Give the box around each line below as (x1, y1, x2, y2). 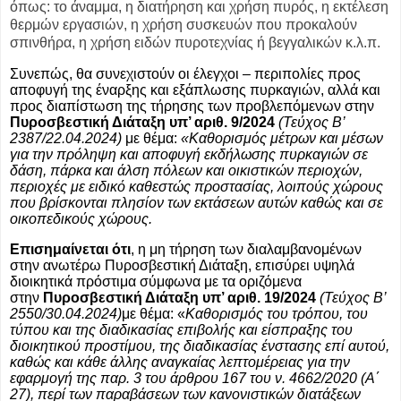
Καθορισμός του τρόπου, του (185, 305, 368, 321)
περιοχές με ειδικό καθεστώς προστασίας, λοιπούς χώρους (10, 178, 383, 194)
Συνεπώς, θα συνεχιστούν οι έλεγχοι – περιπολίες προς (10, 65, 361, 81)
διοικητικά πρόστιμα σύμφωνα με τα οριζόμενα (10, 273, 302, 289)
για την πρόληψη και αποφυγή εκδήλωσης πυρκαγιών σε (10, 146, 368, 162)
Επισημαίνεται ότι (10, 241, 131, 257)
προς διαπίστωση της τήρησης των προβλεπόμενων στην (10, 98, 374, 114)
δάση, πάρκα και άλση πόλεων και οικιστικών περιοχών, (10, 162, 363, 178)
